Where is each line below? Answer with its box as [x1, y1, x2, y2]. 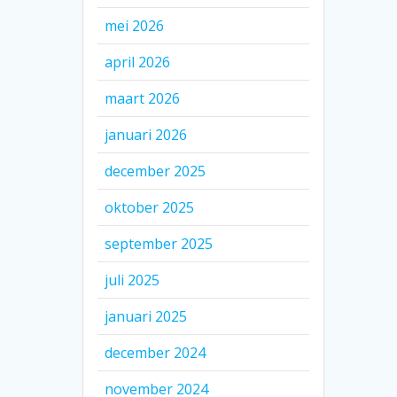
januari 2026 [105, 125, 188, 145]
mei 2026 [105, 16, 165, 36]
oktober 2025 [105, 198, 195, 218]
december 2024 [105, 343, 206, 363]
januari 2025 [105, 307, 188, 327]
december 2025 [105, 161, 206, 182]
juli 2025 [105, 270, 160, 291]
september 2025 [105, 234, 214, 254]
